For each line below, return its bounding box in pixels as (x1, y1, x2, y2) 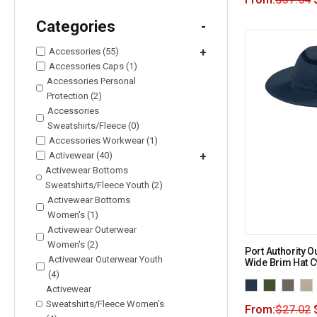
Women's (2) (47, 238, 98, 250)
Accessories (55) (49, 45, 119, 57)
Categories (36, 17, 115, 35)
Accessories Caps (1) (49, 60, 137, 71)
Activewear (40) (49, 149, 113, 161)
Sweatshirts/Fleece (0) (47, 120, 139, 131)
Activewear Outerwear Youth (47, 253, 163, 265)
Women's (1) (47, 209, 99, 220)
